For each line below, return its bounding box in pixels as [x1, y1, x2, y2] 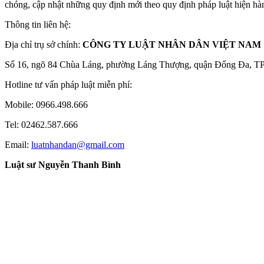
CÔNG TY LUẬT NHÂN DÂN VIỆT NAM [82, 39, 261, 50]
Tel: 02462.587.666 [5, 120, 78, 130]
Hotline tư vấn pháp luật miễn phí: [5, 80, 132, 90]
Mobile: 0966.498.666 [5, 100, 88, 110]
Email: [5, 140, 31, 150]
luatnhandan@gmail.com [31, 140, 124, 150]
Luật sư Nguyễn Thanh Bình [5, 160, 121, 170]
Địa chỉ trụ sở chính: [5, 39, 82, 50]
